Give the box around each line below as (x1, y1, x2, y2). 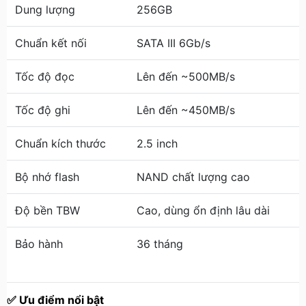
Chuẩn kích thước (15, 137, 106, 150)
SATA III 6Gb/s (137, 36, 210, 50)
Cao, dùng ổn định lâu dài (137, 204, 270, 217)
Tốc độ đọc (15, 70, 74, 83)
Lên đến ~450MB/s (137, 103, 235, 117)
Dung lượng (15, 3, 75, 16)
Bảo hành (15, 237, 63, 251)
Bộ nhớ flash (15, 170, 79, 184)
